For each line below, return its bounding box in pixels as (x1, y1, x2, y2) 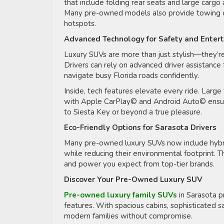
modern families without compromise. (64, 210, 194, 221)
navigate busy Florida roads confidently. (64, 70, 201, 80)
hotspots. (64, 18, 98, 28)
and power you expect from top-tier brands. (64, 158, 216, 169)
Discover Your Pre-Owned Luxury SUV (64, 174, 202, 184)
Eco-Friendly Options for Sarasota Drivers (64, 122, 216, 132)
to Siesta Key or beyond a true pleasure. (64, 106, 204, 117)
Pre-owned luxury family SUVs (64, 189, 179, 200)
